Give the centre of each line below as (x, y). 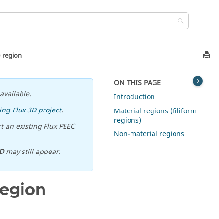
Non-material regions (149, 134)
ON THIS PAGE (138, 83)
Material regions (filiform (155, 111)
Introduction (135, 97)
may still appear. (32, 152)
